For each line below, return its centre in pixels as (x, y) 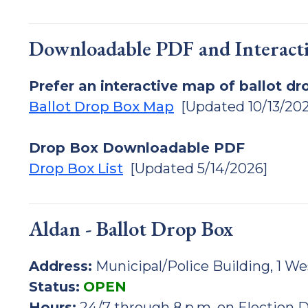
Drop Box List (76, 168)
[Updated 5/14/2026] (195, 168)
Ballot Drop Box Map (101, 107)
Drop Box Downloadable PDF (137, 148)
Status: (54, 287)
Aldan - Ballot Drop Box (131, 229)
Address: (60, 266)
